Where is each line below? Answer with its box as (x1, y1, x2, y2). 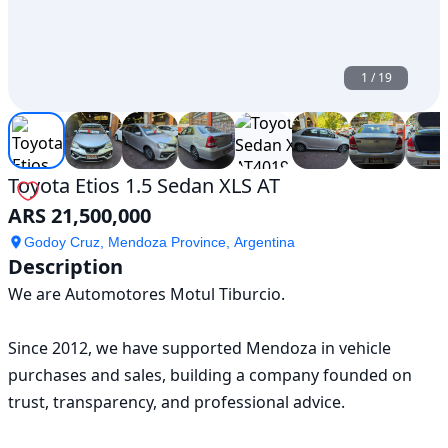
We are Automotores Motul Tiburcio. (8, 282, 285, 305)
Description (8, 252, 123, 280)
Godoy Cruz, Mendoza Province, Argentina (24, 233, 295, 250)
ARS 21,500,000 (8, 201, 151, 229)
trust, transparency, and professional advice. (8, 390, 345, 413)
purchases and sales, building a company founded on (8, 363, 412, 386)
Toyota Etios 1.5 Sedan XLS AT (8, 171, 280, 199)
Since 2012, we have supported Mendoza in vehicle (8, 336, 391, 359)
